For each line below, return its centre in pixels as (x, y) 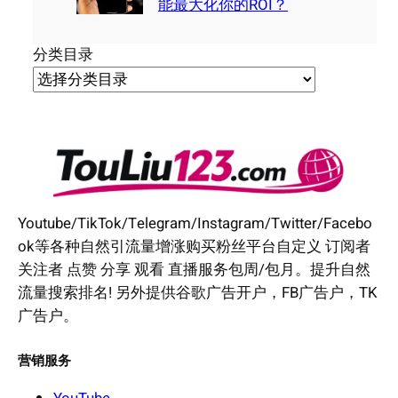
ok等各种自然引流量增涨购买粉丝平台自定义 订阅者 (194, 246)
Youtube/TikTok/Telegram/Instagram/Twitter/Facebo (195, 223)
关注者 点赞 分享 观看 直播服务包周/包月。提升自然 (194, 269)
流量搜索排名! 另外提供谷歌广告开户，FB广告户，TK (198, 292)
